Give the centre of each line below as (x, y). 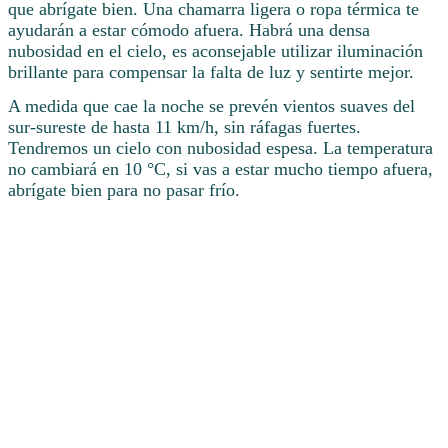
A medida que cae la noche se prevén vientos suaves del (211, 106)
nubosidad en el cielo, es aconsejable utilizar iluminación (215, 51)
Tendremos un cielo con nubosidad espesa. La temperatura (220, 148)
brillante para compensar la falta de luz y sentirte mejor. (211, 72)
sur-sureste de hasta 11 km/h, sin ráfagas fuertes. (184, 127)
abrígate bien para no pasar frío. (124, 190)
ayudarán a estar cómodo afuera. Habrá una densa (189, 30)
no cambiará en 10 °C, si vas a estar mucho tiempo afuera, (220, 169)
